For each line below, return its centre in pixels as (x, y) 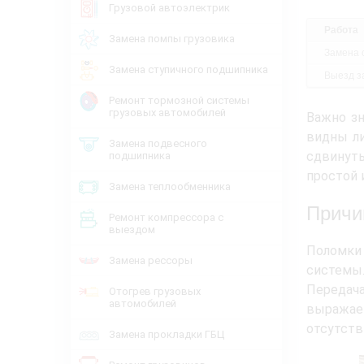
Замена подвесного (158, 143)
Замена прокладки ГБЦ (167, 334)
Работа (341, 30)
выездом (132, 230)
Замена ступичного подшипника (188, 69)
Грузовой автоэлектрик (169, 8)
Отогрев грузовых (155, 291)
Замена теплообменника (170, 186)
